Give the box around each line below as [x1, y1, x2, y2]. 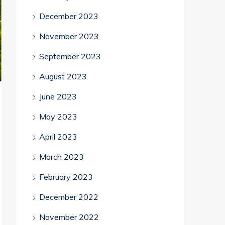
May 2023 [39, 111, 77, 122]
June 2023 [39, 91, 77, 101]
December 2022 [39, 192, 98, 202]
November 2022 [39, 212, 99, 222]
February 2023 [39, 172, 93, 182]
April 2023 [39, 132, 77, 142]
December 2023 [39, 11, 98, 21]
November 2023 [39, 31, 99, 41]
